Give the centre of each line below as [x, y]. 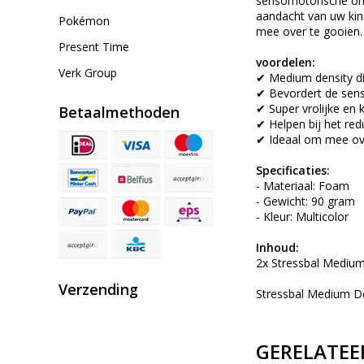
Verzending [98, 289]
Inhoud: [277, 248]
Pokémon [84, 21]
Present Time [94, 47]
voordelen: [286, 63]
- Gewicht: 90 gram [305, 201]
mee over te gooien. [309, 32]
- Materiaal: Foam [303, 186]
